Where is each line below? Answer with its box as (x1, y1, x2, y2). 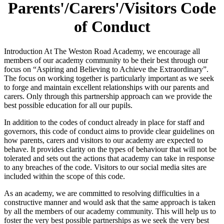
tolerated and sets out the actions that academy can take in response (4, 153, 214, 162)
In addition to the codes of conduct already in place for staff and (4, 117, 204, 126)
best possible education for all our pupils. (4, 100, 132, 109)
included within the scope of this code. (4, 171, 125, 180)
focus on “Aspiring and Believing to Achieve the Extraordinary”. (4, 64, 208, 73)
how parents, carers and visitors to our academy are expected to (4, 135, 203, 144)
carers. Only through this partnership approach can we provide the (4, 91, 212, 100)
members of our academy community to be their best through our (4, 55, 208, 64)
